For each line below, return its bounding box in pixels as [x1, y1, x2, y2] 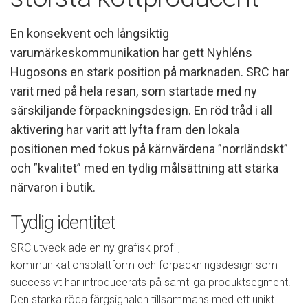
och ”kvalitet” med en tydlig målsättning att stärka [10, 160, 278, 175]
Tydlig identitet [10, 211, 115, 234]
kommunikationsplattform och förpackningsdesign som [10, 258, 278, 272]
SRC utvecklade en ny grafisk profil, [10, 241, 180, 254]
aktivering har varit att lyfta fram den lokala [10, 122, 239, 137]
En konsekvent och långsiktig [10, 25, 169, 41]
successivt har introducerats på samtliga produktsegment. [10, 275, 291, 289]
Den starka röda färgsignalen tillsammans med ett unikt [10, 292, 274, 306]
